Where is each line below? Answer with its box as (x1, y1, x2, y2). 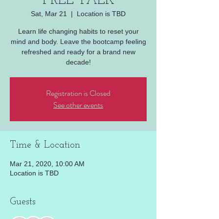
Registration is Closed (46, 87, 110, 99)
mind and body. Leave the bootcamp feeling (10, 37, 146, 45)
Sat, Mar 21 (31, 9, 67, 18)
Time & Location (10, 140, 80, 150)
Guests (10, 197, 36, 207)
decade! (66, 58, 91, 66)
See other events (53, 99, 103, 110)
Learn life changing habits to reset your (18, 27, 139, 35)
